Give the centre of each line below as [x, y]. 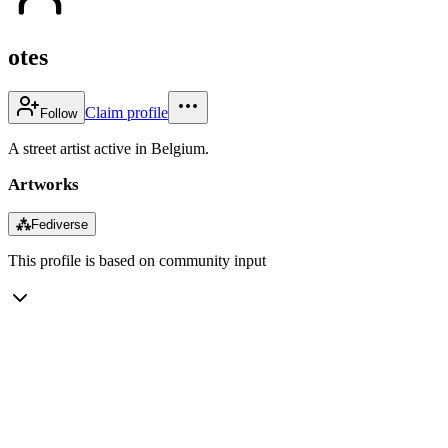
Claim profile [126, 112]
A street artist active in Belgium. [108, 148]
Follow [58, 113]
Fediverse [59, 224]
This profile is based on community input [137, 260]
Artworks [43, 184]
